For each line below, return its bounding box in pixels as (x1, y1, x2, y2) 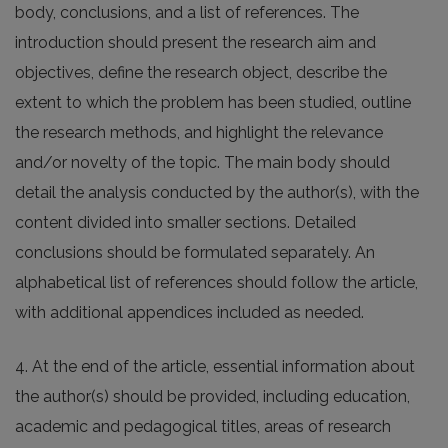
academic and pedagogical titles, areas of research (15, 417, 391, 437)
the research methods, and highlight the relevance (15, 123, 383, 143)
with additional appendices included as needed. (15, 303, 364, 323)
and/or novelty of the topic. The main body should (15, 153, 390, 173)
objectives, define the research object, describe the (15, 63, 387, 83)
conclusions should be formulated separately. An (15, 243, 375, 263)
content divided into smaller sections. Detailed (15, 213, 356, 233)
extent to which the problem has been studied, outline (15, 93, 411, 113)
